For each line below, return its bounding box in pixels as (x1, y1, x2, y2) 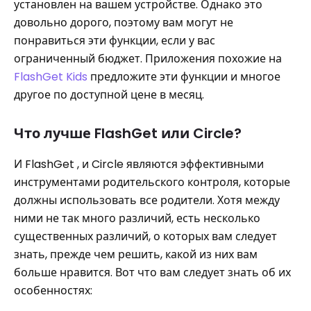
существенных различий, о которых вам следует (14, 228, 277, 244)
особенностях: (14, 283, 92, 299)
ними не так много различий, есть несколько (14, 210, 260, 226)
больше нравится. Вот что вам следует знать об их (14, 264, 291, 280)
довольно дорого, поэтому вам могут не (14, 15, 233, 31)
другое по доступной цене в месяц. (14, 87, 204, 103)
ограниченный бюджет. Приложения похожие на (14, 51, 282, 67)
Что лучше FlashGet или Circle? (14, 124, 242, 143)
